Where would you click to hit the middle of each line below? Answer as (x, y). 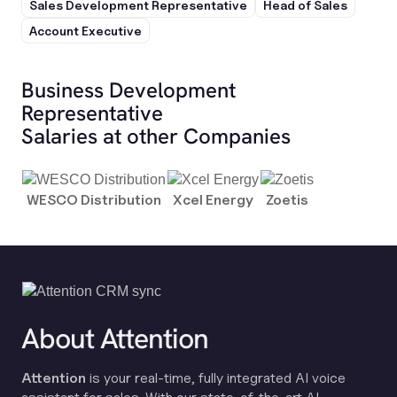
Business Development (128, 90)
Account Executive (86, 31)
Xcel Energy (213, 200)
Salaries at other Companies (156, 136)
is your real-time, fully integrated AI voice (216, 378)
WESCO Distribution (94, 200)
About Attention (115, 339)
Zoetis (287, 200)
